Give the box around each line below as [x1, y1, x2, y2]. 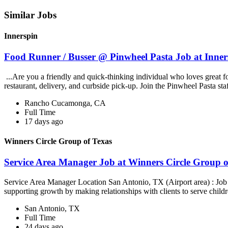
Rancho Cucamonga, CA [24, 98, 106, 107]
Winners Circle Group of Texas [4, 137, 112, 146]
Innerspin [4, 31, 38, 40]
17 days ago [24, 117, 63, 126]
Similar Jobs [4, 9, 56, 20]
